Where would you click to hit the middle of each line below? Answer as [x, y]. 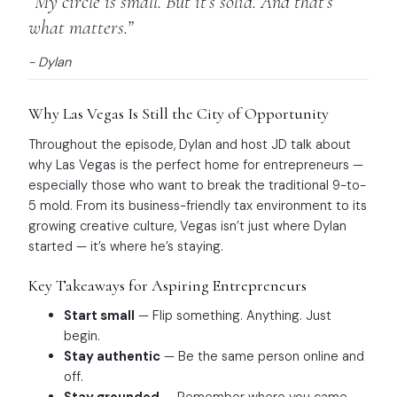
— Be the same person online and [262, 357]
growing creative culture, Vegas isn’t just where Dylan [187, 226]
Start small [99, 316]
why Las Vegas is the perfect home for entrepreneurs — [196, 165]
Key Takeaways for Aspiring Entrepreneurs [167, 285]
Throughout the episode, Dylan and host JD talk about [190, 145]
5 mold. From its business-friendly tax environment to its [198, 206]
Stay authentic [112, 357]
